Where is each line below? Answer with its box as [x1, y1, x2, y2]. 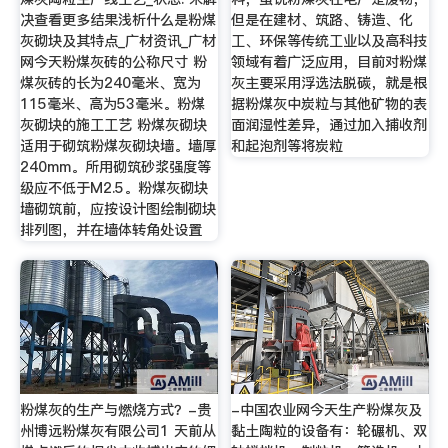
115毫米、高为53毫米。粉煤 [19, 93, 205, 114]
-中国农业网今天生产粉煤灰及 [231, 400, 423, 421]
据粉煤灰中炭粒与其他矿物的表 [231, 93, 428, 114]
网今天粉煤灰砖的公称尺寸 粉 [19, 51, 207, 72]
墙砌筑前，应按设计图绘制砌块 [19, 198, 216, 219]
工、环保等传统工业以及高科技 [231, 30, 428, 51]
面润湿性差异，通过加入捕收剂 [231, 114, 428, 135]
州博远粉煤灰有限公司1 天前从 [19, 421, 216, 442]
